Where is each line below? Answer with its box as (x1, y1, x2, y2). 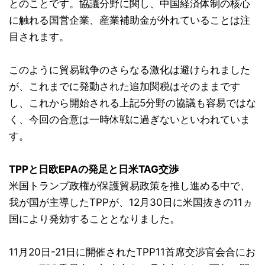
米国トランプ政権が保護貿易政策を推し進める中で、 (9, 179, 250, 192)
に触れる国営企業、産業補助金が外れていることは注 (9, 14, 250, 26)
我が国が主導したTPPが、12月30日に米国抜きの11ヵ (9, 196, 253, 208)
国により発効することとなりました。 (9, 212, 180, 225)
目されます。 (9, 30, 69, 43)
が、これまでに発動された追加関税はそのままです (9, 80, 240, 92)
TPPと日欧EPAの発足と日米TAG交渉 (9, 163, 179, 175)
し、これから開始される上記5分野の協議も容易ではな (9, 96, 256, 109)
